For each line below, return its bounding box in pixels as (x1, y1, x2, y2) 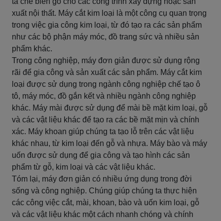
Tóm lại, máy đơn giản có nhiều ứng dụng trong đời (12, 175, 192, 183)
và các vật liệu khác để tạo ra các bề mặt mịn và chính (12, 115, 199, 124)
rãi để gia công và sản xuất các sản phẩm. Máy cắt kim (12, 68, 202, 76)
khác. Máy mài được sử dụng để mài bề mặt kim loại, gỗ (12, 104, 208, 112)
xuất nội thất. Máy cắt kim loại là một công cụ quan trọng (12, 9, 207, 17)
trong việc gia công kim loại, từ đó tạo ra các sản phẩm (12, 21, 202, 29)
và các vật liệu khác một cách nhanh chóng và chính (12, 210, 193, 219)
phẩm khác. (12, 44, 52, 53)
